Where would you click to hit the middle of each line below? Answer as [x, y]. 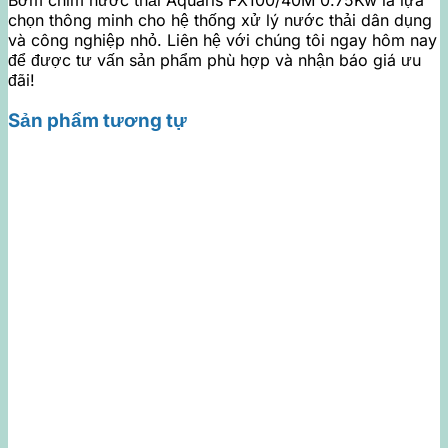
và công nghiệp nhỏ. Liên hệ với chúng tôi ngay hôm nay [222, 40]
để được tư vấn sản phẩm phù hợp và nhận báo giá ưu [214, 60]
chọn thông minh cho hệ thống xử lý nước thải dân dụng [220, 20]
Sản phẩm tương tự [97, 121]
